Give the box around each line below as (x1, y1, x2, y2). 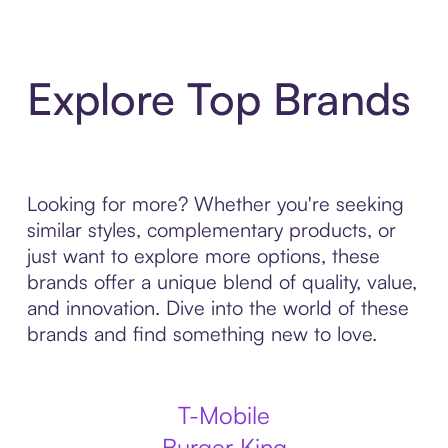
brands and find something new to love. (26, 321, 377, 346)
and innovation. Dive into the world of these (26, 295, 409, 320)
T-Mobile (178, 400, 270, 430)
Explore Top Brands (26, 71, 411, 126)
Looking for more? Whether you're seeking (26, 191, 404, 216)
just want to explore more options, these (26, 243, 380, 268)
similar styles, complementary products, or (26, 217, 396, 242)
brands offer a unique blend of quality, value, (26, 269, 417, 294)
